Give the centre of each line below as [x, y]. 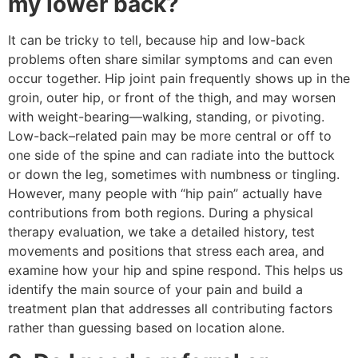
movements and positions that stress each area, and [166, 251]
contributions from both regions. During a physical [161, 213]
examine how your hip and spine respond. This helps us [175, 270]
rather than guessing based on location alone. [146, 328]
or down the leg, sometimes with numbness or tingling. [174, 175]
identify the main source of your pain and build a [155, 290]
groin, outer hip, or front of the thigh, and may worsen [172, 98]
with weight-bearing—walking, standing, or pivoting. [166, 117]
